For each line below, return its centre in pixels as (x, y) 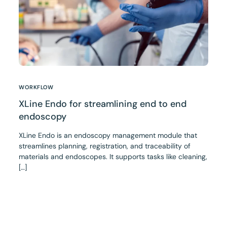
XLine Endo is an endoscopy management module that (108, 135)
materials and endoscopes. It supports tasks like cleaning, (113, 156)
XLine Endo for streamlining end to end (103, 104)
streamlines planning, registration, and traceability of (105, 146)
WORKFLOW (36, 87)
